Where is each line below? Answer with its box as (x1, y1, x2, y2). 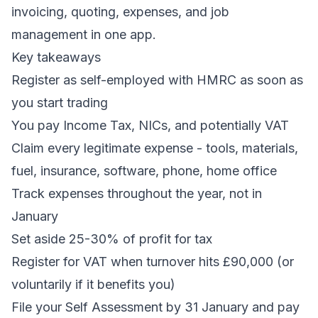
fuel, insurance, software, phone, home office (11, 163, 277, 178)
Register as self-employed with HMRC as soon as (11, 72, 303, 87)
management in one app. (11, 27, 156, 42)
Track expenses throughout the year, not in (11, 186, 262, 201)
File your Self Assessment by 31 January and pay (11, 300, 300, 314)
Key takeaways (11, 50, 101, 65)
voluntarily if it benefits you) (11, 277, 175, 292)
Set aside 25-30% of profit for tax (11, 231, 212, 246)
